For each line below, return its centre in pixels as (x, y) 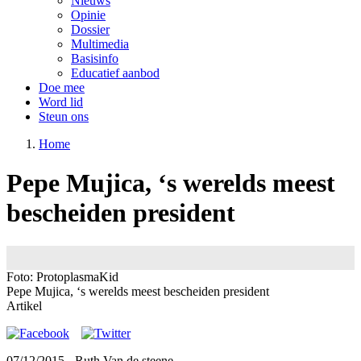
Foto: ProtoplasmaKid (62, 276)
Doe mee (62, 87)
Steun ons (64, 116)
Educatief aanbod (115, 73)
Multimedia (100, 44)
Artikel (24, 305)
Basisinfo (95, 58)
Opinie (88, 15)
